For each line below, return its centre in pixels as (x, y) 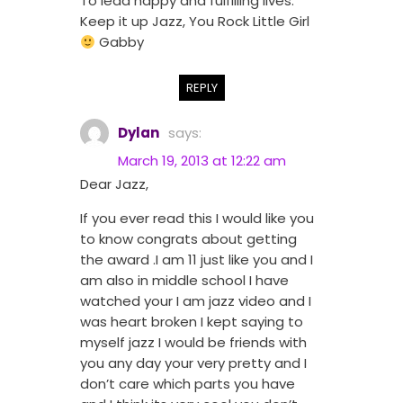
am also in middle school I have (184, 281)
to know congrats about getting (188, 239)
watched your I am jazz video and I (196, 301)
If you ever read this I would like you (197, 219)
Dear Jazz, (114, 184)
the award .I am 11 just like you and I (197, 260)
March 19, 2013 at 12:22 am (201, 161)
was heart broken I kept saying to (192, 322)
